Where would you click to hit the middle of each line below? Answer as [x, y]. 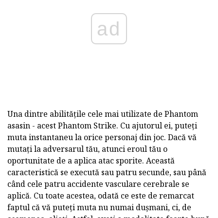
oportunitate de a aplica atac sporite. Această [91, 160]
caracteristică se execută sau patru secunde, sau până [107, 172]
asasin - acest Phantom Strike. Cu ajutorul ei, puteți [102, 125]
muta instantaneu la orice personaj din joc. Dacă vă [102, 137]
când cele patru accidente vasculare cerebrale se [98, 184]
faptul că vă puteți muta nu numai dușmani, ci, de [99, 207]
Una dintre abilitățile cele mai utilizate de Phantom [103, 114]
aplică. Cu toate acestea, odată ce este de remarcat [101, 195]
